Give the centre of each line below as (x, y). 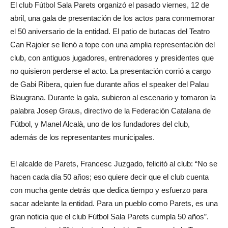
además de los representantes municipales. (82, 137)
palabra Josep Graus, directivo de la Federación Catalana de (110, 111)
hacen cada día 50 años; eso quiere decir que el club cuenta (109, 177)
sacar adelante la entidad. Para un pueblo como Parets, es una (114, 203)
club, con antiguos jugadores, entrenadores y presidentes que (112, 58)
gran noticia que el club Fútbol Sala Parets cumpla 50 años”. (109, 217)
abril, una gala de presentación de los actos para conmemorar (112, 18)
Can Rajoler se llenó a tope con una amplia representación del (112, 45)
